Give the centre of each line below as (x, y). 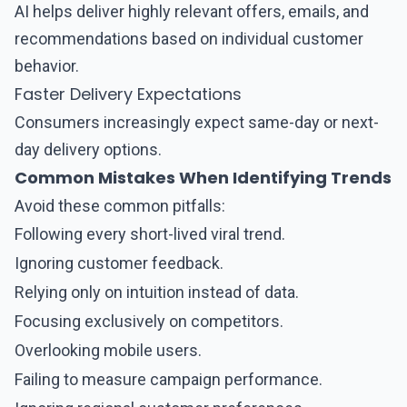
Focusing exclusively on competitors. (149, 321)
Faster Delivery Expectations (128, 94)
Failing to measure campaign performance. (169, 379)
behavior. (47, 66)
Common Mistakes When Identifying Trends (203, 178)
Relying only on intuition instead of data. (157, 292)
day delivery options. (88, 149)
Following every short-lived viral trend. (150, 234)
